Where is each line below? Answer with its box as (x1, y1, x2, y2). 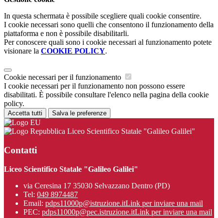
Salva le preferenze (52, 109, 107, 117)
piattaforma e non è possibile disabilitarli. (4, 29, 129, 38)
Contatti (4, 145, 37, 155)
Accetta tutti (8, 109, 42, 117)
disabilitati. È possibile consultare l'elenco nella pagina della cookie (4, 91, 209, 99)
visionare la (4, 47, 41, 55)
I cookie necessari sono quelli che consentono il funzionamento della (4, 20, 214, 29)
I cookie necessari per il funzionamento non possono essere (4, 82, 185, 91)
